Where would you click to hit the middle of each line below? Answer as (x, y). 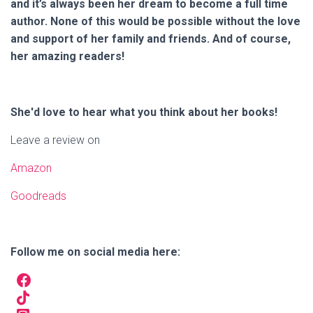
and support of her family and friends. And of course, (151, 39)
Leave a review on (55, 140)
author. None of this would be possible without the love (155, 21)
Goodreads (38, 196)
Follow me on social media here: (95, 252)
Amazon (31, 168)
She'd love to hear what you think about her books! (145, 112)
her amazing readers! (67, 56)
